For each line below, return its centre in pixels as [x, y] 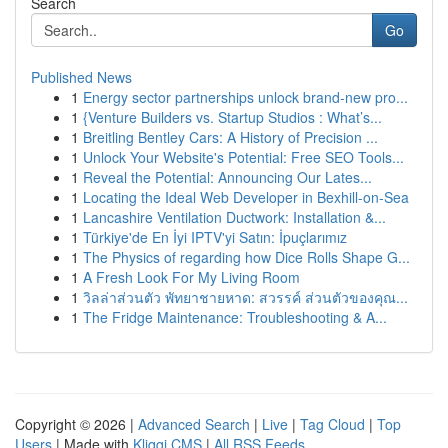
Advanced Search [194, 424]
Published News [81, 77]
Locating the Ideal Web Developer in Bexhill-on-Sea [246, 197]
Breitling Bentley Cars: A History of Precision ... [230, 137]
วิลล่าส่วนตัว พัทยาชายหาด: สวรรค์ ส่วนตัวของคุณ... [245, 297]
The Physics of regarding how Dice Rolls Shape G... [246, 257]
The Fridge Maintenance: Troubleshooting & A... [235, 317]
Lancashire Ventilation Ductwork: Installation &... [234, 217]
